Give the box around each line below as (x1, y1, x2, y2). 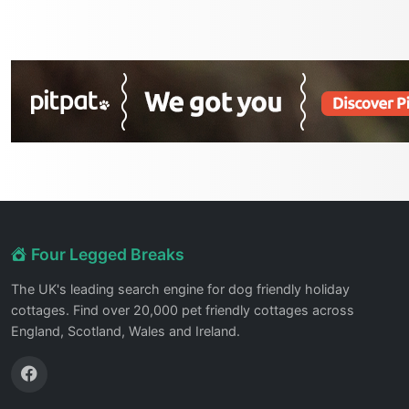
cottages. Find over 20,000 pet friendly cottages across (11, 302, 354, 319)
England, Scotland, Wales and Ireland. (11, 323, 240, 340)
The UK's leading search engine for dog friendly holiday (11, 281, 350, 298)
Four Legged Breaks (27, 245, 184, 265)
